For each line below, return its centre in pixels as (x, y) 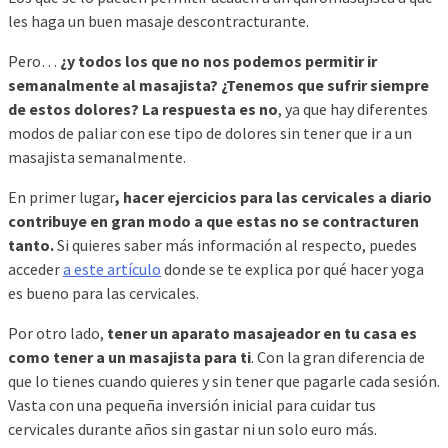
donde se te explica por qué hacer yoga (292, 268)
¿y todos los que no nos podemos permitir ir (217, 60)
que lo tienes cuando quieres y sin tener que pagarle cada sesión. (224, 380)
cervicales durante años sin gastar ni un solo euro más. (192, 428)
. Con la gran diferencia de (338, 356)
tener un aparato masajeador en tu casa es (260, 332)
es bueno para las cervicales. (103, 292)
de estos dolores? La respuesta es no (143, 108)
